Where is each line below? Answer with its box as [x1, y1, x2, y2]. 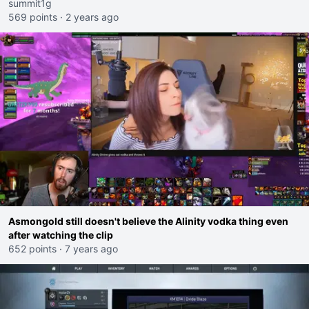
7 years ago [65, 243, 118, 255]
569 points [8, 11, 57, 23]
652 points [8, 243, 57, 255]
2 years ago [66, 11, 119, 23]
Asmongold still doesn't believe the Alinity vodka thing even [8, 215, 288, 227]
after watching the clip [8, 229, 113, 241]
